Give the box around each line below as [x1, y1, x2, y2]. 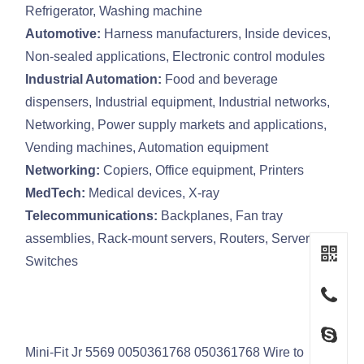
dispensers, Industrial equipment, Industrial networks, [25, 95, 331, 110]
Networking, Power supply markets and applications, [25, 118, 327, 132]
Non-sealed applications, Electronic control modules [25, 50, 326, 64]
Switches [25, 254, 79, 269]
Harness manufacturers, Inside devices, [104, 27, 331, 41]
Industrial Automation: [25, 72, 166, 87]
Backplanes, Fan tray [161, 209, 284, 223]
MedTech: [25, 186, 89, 201]
